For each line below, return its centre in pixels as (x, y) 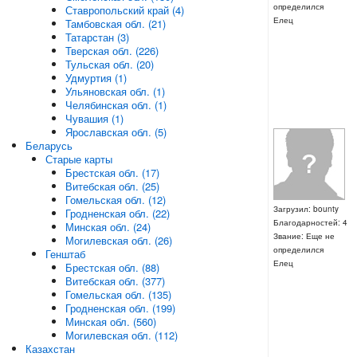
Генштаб (65, 254)
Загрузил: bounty (306, 208)
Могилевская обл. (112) (121, 335)
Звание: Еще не (304, 235)
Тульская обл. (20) (109, 64)
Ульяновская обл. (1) (115, 91)
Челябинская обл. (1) (116, 105)
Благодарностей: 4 (310, 222)
